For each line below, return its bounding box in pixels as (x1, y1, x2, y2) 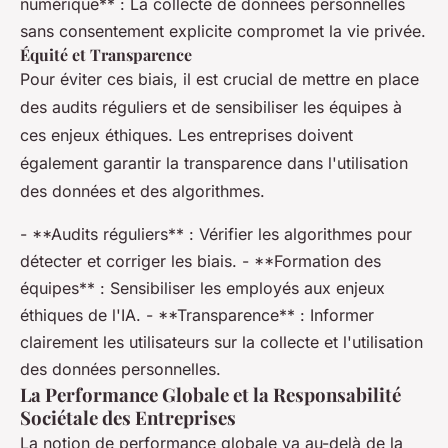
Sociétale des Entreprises (20, 405, 236, 430)
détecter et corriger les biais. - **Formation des (20, 251, 381, 271)
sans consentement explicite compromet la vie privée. (20, 21, 426, 41)
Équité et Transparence (20, 44, 192, 65)
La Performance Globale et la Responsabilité (20, 382, 401, 407)
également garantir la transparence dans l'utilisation (20, 153, 408, 173)
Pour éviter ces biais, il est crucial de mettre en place (20, 69, 419, 89)
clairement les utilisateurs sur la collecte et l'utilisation (20, 332, 423, 352)
